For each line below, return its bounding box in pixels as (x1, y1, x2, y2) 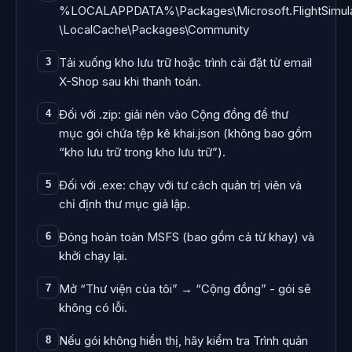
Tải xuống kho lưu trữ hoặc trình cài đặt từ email (59, 55, 312, 70)
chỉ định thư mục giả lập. (59, 196, 190, 211)
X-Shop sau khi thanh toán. (59, 74, 201, 89)
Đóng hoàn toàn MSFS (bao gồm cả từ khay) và (59, 229, 314, 244)
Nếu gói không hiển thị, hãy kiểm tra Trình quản (59, 333, 308, 348)
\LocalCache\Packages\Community (59, 22, 249, 37)
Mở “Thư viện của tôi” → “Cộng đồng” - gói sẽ (59, 281, 311, 296)
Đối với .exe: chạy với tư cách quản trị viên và (59, 178, 302, 192)
